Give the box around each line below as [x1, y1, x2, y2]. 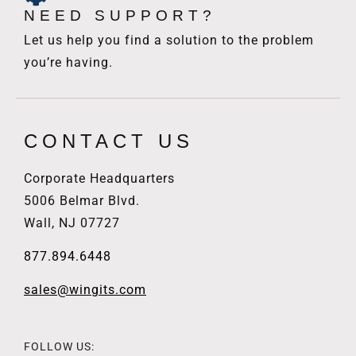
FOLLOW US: [24, 339, 95, 353]
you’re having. [24, 54, 113, 70]
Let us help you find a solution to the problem [24, 32, 314, 48]
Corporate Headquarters [24, 170, 175, 186]
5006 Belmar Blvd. [24, 192, 140, 208]
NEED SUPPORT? [24, 6, 216, 24]
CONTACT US [24, 130, 194, 152]
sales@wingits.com [24, 281, 146, 297]
